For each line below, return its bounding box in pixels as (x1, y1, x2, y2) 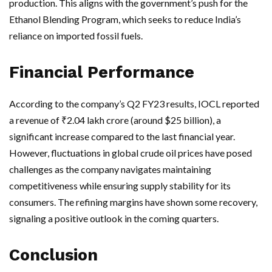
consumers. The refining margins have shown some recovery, (9, 196, 257, 208)
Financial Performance (9, 63, 194, 82)
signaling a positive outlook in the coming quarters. (9, 212, 219, 224)
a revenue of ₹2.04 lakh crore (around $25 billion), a (9, 114, 221, 126)
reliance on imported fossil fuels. (9, 30, 143, 41)
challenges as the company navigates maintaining (9, 163, 211, 175)
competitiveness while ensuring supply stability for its (9, 180, 231, 191)
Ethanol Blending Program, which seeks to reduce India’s (9, 13, 241, 25)
